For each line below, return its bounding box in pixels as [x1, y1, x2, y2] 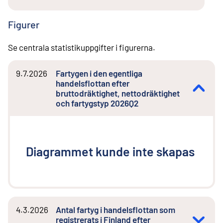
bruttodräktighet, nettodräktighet [56, 88, 180, 99]
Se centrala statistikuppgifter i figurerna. [8, 42, 155, 53]
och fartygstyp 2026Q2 [56, 98, 138, 109]
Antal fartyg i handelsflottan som [56, 205, 175, 215]
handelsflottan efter [56, 78, 129, 89]
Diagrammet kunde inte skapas [26, 144, 195, 159]
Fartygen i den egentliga [56, 68, 142, 79]
